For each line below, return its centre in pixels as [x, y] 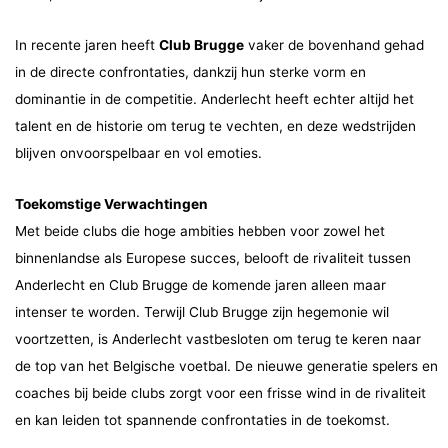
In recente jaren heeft [87, 44]
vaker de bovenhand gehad [334, 44]
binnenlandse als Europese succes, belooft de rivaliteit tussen [213, 257]
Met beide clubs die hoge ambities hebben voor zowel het [200, 230]
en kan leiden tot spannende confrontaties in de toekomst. [202, 419]
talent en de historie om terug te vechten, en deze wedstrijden [215, 125]
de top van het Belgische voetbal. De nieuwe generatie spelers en [226, 365]
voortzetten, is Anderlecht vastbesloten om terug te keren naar [218, 338]
